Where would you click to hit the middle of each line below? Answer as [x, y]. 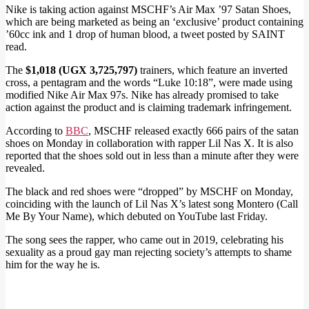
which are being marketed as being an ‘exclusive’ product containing [154, 22]
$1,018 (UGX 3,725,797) [81, 70]
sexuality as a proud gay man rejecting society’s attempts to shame [149, 252]
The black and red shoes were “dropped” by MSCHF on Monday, [149, 192]
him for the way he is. [53, 265]
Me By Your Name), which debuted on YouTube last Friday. [137, 217]
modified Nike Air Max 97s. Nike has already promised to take [142, 95]
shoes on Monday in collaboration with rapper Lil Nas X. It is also [149, 143]
